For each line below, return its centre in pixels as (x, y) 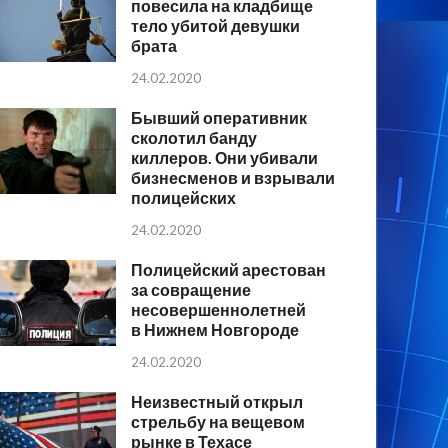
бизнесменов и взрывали (233, 178)
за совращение (191, 289)
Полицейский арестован (229, 269)
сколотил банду (194, 138)
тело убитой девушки (216, 26)
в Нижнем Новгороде (215, 329)
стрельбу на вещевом (218, 421)
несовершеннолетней (219, 309)
